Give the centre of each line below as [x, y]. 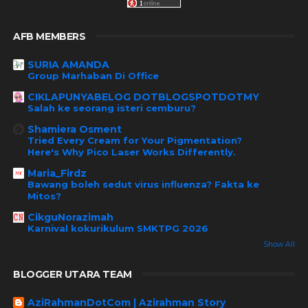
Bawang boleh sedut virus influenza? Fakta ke [143, 184]
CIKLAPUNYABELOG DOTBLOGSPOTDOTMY [143, 97]
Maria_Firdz [57, 173]
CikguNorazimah [70, 217]
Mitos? [44, 196]
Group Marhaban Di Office [93, 75]
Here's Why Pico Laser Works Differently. [131, 152]
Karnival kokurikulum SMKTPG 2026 [118, 228]
